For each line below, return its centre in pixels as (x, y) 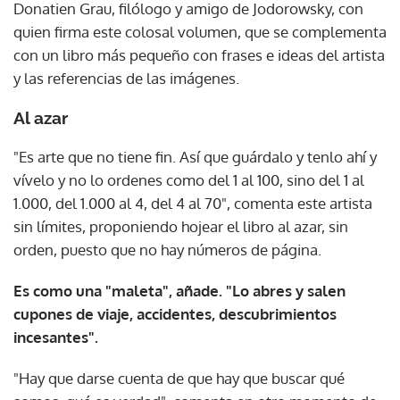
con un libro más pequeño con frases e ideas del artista (199, 54)
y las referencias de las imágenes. (126, 78)
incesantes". (56, 337)
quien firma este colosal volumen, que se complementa (200, 31)
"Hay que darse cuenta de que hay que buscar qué (179, 378)
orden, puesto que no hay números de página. (167, 249)
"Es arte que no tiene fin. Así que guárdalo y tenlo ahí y (195, 156)
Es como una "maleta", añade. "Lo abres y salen (179, 290)
